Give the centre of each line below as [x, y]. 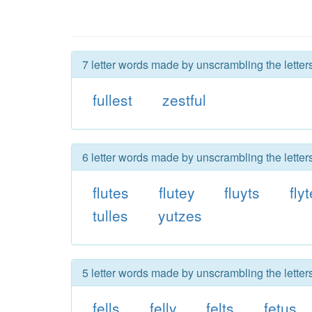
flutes [110, 192]
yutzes [180, 215]
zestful [184, 100]
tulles [110, 215]
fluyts [242, 192]
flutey [177, 192]
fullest [112, 100]
